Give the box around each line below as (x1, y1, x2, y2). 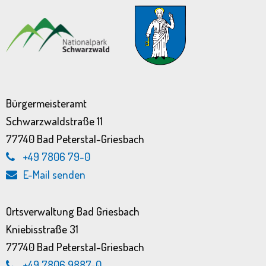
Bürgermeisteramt (6, 95, 87, 110)
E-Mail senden (23, 166, 85, 182)
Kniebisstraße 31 (6, 221, 78, 236)
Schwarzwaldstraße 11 (6, 113, 103, 128)
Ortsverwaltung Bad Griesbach (6, 203, 140, 218)
